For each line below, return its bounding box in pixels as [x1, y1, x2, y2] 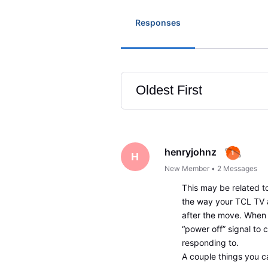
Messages [223, 163, 258, 173]
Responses [135, 17, 181, 28]
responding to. [181, 237, 239, 248]
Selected [135, 106, 186, 122]
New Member [165, 163, 210, 173]
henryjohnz [165, 145, 217, 158]
